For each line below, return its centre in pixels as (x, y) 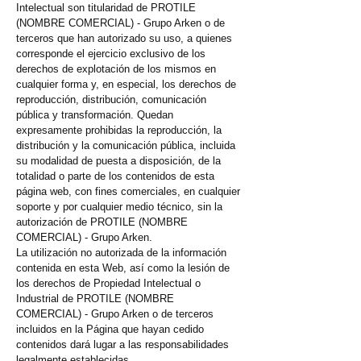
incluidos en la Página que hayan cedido (110, 330)
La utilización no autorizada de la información (121, 253)
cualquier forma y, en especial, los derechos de (126, 85)
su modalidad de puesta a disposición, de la (118, 161)
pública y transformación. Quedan (95, 115)
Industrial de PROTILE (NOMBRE (95, 299)
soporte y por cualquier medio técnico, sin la (119, 207)
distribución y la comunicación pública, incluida (126, 146)
